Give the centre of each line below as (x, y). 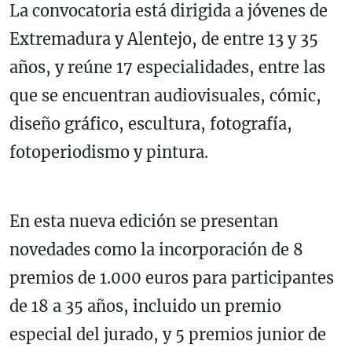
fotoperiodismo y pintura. (111, 152)
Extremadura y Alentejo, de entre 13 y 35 (164, 38)
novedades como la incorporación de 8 (156, 249)
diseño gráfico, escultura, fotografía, (151, 123)
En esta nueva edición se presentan (144, 221)
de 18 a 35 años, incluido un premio (145, 306)
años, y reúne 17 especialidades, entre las (167, 67)
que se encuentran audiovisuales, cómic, (165, 95)
